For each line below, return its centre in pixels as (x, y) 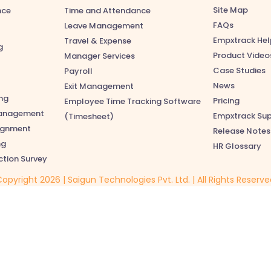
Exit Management (99, 86)
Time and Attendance (107, 10)
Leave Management (104, 25)
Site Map (230, 10)
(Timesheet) (89, 116)
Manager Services (100, 56)
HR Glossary (237, 146)
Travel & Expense (98, 41)
